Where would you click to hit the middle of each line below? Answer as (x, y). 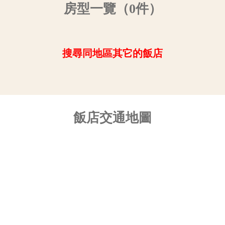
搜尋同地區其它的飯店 (113, 53)
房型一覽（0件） (113, 9)
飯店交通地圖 (113, 118)
